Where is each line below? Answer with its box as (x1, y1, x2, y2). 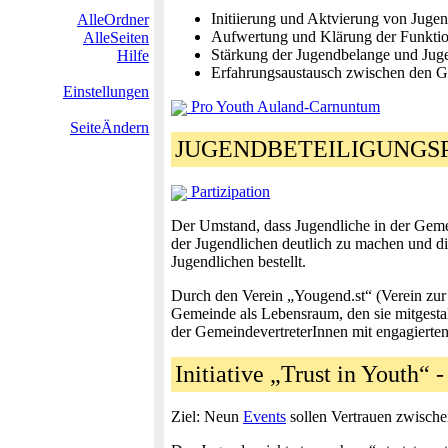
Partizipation (187, 183, 270, 200)
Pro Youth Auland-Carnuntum (187, 98, 380, 115)
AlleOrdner (77, 11, 149, 28)
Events (243, 408, 286, 425)
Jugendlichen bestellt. (171, 253, 306, 270)
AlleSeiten (83, 29, 149, 46)
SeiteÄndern (70, 119, 149, 136)
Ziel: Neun (171, 408, 243, 425)
